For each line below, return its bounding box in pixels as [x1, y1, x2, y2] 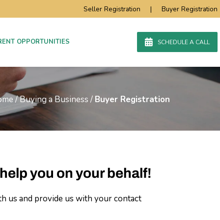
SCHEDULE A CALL [158, 38, 210, 47]
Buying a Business [20, 94, 88, 105]
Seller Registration [83, 4, 140, 14]
